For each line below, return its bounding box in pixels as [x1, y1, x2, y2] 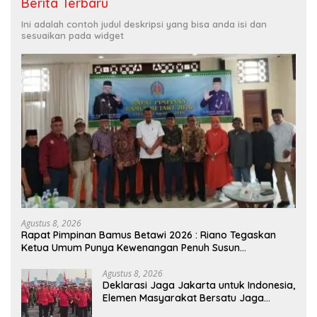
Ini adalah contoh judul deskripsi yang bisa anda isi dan [21, 18, 267, 30]
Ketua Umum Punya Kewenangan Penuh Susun [21, 241, 240, 255]
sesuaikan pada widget [21, 29, 124, 41]
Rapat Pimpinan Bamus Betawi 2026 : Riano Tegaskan [21, 229, 276, 242]
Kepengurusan [21, 254, 90, 267]
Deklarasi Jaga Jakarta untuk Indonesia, [103, 279, 295, 292]
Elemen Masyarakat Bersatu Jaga [103, 292, 264, 305]
